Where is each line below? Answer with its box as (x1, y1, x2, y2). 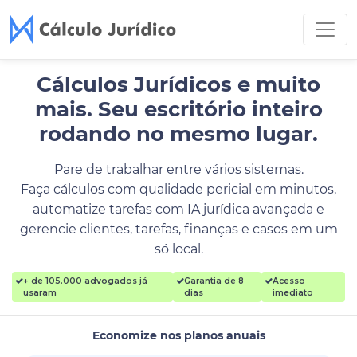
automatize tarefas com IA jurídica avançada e (33, 202, 324, 217)
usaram (23, 288, 57, 298)
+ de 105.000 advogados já (23, 276, 147, 286)
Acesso (273, 276, 306, 286)
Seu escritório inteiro (97, 96, 323, 122)
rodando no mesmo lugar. (39, 121, 318, 147)
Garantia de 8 (184, 276, 245, 286)
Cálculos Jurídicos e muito (37, 72, 320, 97)
